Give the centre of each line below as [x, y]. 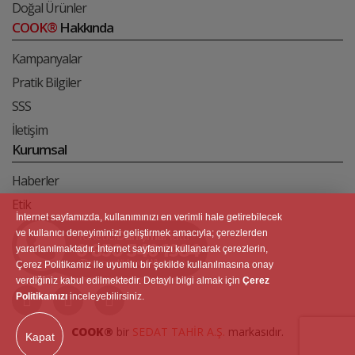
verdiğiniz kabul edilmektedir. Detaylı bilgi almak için [129, 281]
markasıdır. [254, 332]
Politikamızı [42, 296]
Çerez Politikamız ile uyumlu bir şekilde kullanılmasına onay [145, 265]
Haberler [35, 181]
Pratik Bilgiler [46, 82]
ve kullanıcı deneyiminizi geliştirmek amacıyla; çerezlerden [142, 233]
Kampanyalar [47, 59]
